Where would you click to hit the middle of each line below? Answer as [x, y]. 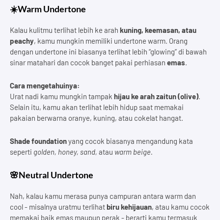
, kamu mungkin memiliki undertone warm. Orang [111, 41]
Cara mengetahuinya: [45, 85]
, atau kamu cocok [181, 206]
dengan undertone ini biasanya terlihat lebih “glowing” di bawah [108, 51]
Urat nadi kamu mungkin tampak [62, 96]
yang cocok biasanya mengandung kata [130, 141]
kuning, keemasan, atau [158, 30]
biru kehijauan [129, 206]
